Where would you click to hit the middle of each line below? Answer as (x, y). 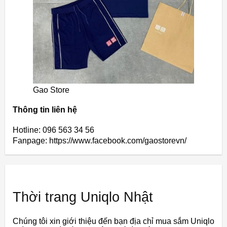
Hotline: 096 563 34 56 (53, 130)
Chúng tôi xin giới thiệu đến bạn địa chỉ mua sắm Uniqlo (113, 221)
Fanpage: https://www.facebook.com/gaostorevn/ (100, 140)
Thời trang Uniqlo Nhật (83, 197)
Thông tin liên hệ (45, 110)
